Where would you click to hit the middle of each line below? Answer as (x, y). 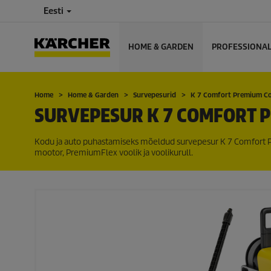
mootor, (50, 153)
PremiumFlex (92, 153)
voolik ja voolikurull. (155, 153)
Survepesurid (155, 95)
